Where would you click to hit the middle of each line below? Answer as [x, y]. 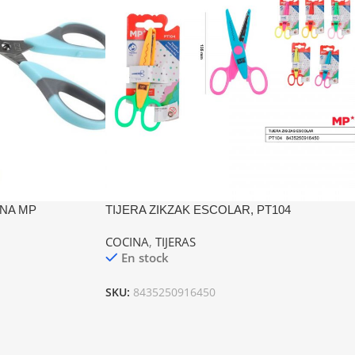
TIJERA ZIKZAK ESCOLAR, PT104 [198, 210]
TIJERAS [175, 242]
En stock [145, 258]
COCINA [127, 242]
